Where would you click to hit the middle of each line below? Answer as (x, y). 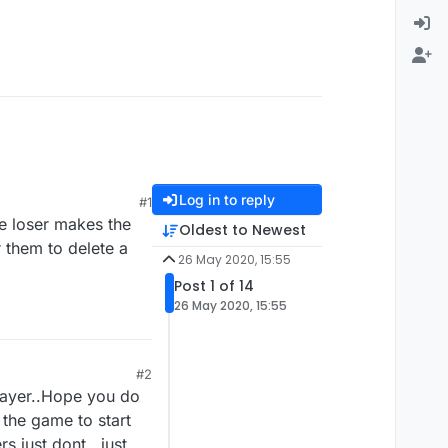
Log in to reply (226, 200)
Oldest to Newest (242, 230)
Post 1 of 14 (214, 286)
